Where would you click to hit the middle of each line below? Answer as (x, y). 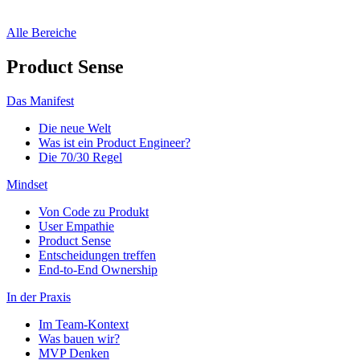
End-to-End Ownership (98, 269)
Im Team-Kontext (84, 324)
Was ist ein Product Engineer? (115, 142)
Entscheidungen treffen (97, 255)
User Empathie (76, 226)
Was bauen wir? (79, 338)
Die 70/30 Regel (80, 157)
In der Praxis (39, 297)
